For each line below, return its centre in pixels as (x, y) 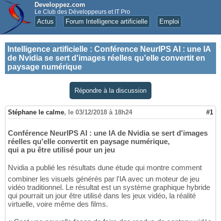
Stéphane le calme (36, 112)
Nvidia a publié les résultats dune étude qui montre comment (105, 168)
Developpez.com (60, 5)
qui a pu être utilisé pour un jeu (61, 150)
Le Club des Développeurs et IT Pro (82, 12)
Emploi (169, 21)
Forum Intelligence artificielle (107, 21)
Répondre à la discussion (110, 91)
